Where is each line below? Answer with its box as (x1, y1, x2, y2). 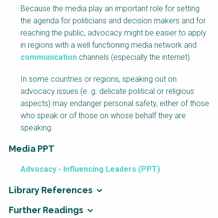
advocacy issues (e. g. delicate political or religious (20, 87, 194, 96)
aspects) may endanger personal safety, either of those (20, 99, 209, 109)
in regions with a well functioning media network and (20, 40, 197, 50)
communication (20, 53, 77, 62)
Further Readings (9, 205, 83, 216)
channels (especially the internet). (77, 53, 192, 62)
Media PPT (9, 144, 54, 154)
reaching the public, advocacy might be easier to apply (20, 28, 206, 38)
